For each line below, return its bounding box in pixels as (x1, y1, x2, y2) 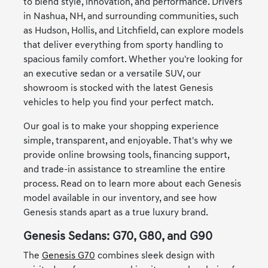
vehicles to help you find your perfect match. (23, 98, 214, 108)
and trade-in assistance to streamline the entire (23, 165, 226, 175)
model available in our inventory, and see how (23, 194, 217, 204)
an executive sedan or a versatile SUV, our (23, 69, 201, 80)
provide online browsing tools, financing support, (23, 151, 229, 161)
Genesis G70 (41, 251, 95, 261)
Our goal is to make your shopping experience (23, 122, 219, 132)
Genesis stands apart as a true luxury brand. (23, 208, 208, 218)
